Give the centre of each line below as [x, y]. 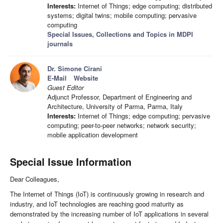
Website [86, 78]
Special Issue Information [71, 162]
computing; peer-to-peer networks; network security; [122, 125]
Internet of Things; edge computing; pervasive [143, 116]
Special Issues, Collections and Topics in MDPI [120, 34]
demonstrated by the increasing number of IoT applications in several [109, 214]
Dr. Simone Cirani [75, 69]
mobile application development [93, 135]
